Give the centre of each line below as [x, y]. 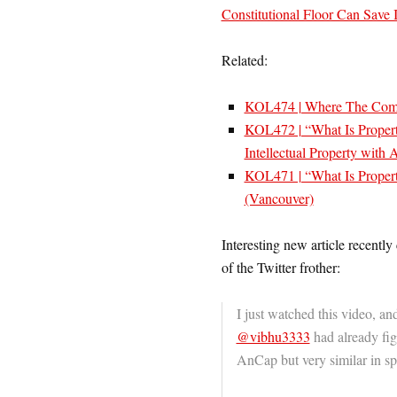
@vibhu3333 [273, 336]
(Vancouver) [279, 198]
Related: [244, 60]
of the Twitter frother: [280, 267]
